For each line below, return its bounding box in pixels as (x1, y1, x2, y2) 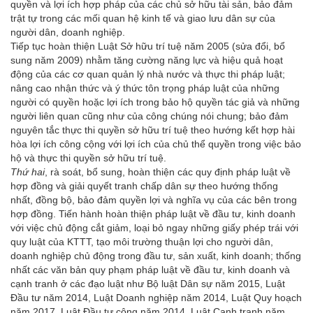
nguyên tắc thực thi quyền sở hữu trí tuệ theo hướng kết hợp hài (10, 124, 295, 136)
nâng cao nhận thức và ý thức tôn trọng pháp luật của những (10, 82, 279, 94)
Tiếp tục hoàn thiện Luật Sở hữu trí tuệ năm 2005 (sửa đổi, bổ (10, 40, 285, 52)
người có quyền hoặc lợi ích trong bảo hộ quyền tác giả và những (10, 96, 300, 108)
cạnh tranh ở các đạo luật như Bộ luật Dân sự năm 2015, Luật (10, 277, 285, 289)
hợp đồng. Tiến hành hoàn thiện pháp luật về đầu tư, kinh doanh (10, 208, 296, 219)
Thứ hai (10, 166, 45, 177)
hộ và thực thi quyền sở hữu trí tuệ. (10, 152, 166, 163)
